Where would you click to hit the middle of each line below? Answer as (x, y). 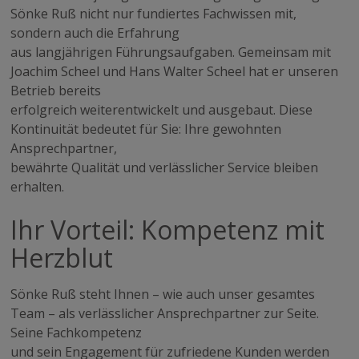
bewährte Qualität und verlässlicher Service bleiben (165, 167)
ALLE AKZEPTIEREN (182, 89)
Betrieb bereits (56, 90)
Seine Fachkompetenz (77, 332)
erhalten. (38, 186)
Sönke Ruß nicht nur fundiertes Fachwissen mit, (154, 13)
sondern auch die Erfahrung (95, 32)
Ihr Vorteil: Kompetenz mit (168, 229)
